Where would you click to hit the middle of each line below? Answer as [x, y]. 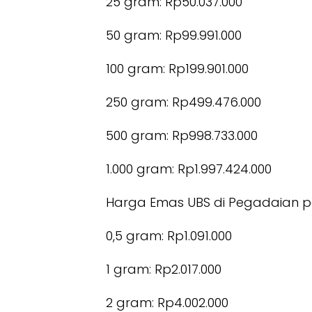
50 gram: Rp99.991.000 [174, 35]
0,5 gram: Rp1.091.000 [169, 235]
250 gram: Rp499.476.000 [184, 102]
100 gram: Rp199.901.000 [177, 68]
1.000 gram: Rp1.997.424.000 [189, 169]
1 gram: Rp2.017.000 [164, 269]
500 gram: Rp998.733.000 [182, 135]
